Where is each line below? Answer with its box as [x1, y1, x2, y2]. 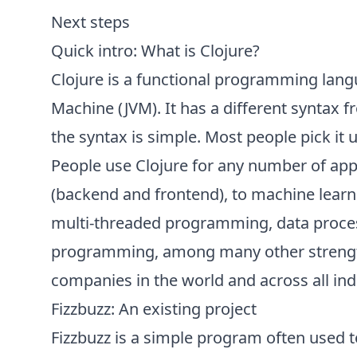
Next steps [51, 11, 130, 33]
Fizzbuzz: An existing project [51, 298, 257, 320]
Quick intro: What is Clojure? [51, 40, 260, 61]
